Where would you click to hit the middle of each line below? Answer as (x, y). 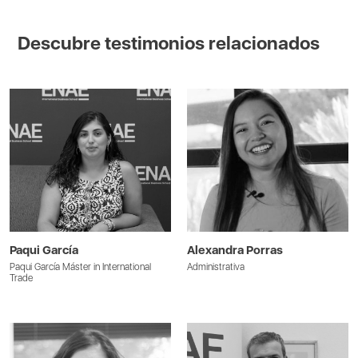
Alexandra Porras (235, 251)
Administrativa (216, 267)
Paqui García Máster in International (81, 267)
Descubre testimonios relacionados (169, 43)
